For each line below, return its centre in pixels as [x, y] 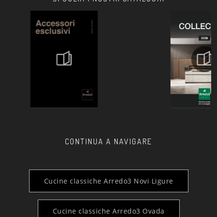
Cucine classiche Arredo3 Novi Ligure [108, 181]
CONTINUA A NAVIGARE [108, 141]
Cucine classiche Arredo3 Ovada [108, 211]
